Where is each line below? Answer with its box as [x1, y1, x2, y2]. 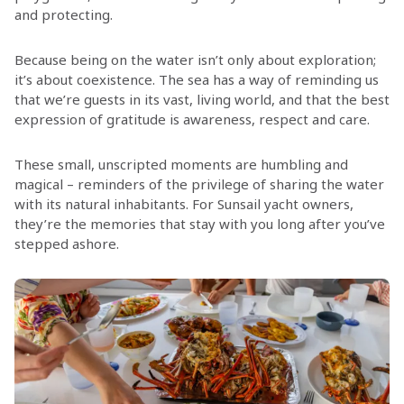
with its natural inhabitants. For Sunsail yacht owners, [14, 194, 353, 213]
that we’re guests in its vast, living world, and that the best [14, 89, 390, 108]
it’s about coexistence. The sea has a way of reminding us [14, 69, 379, 88]
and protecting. [14, 5, 113, 23]
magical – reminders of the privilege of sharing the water [14, 174, 384, 193]
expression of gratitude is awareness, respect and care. [14, 109, 370, 128]
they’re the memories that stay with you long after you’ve [14, 214, 385, 233]
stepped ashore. [14, 234, 119, 252]
